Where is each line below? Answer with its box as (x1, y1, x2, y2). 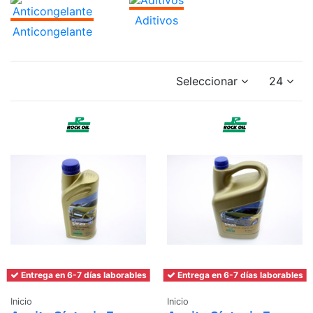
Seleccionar (175, 73, 238, 88)
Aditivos (134, 13, 178, 27)
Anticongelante (12, 24, 92, 38)
